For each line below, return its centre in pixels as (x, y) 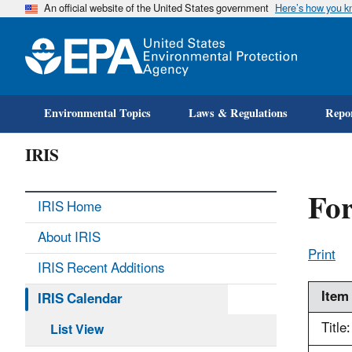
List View (77, 330)
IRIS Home (70, 207)
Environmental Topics (97, 114)
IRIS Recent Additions (101, 269)
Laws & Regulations (238, 114)
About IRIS (69, 238)
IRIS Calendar (80, 299)
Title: (336, 328)
